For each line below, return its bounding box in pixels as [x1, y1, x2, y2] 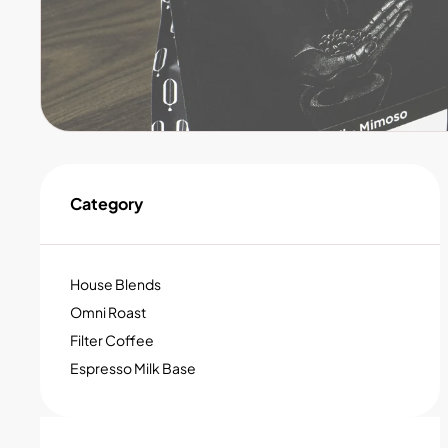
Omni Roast [70, 303, 146, 321]
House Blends [70, 275, 161, 293]
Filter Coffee [70, 331, 154, 349]
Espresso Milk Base [70, 359, 196, 377]
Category [70, 193, 143, 214]
